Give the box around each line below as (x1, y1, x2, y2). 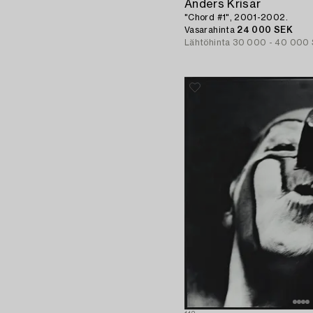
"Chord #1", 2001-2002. (184, 13, 288, 22)
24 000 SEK (237, 25, 293, 34)
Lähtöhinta (184, 38, 231, 47)
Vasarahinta (184, 25, 238, 34)
